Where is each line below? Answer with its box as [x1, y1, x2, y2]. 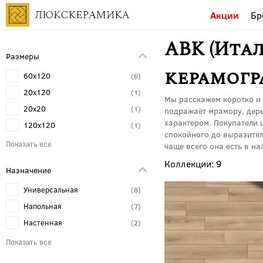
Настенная [23, 217, 62, 228]
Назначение [6, 164, 51, 176]
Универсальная [23, 184, 78, 195]
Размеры [6, 50, 39, 62]
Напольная [23, 201, 62, 211]
